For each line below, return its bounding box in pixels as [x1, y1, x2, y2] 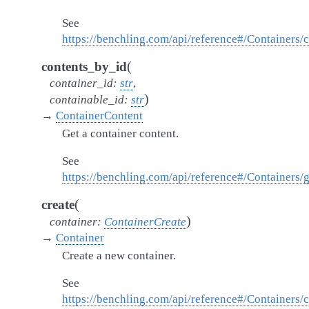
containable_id [50, 93, 124, 106]
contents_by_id [41, 59, 127, 74]
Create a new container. [62, 249, 176, 262]
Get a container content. [62, 127, 179, 140]
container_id [50, 77, 113, 90]
